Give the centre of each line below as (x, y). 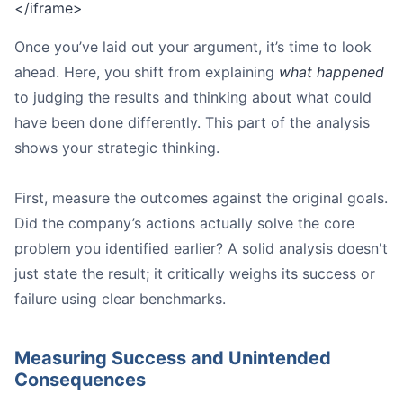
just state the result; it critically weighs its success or (195, 274)
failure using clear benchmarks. (120, 299)
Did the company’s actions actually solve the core (184, 224)
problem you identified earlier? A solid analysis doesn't (201, 249)
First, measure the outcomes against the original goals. (201, 198)
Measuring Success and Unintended (173, 358)
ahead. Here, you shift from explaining (147, 72)
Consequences (80, 380)
